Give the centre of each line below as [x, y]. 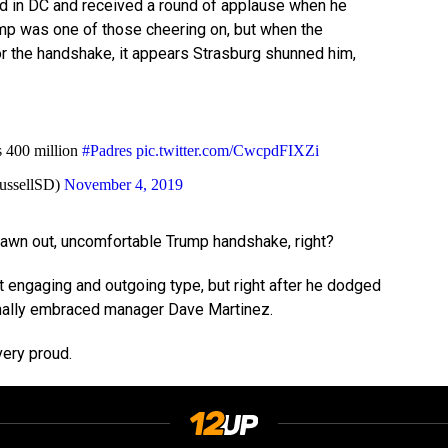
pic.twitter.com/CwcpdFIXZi [227, 150]
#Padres [106, 150]
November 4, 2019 [123, 184]
